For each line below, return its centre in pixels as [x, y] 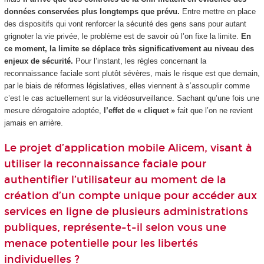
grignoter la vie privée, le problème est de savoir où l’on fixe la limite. [122, 36]
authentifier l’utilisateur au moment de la [115, 180]
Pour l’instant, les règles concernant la [141, 61]
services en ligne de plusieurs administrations [126, 212]
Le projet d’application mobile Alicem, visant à [128, 148]
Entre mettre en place [217, 11]
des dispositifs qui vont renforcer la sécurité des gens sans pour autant [125, 24]
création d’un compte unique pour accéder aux [130, 196]
